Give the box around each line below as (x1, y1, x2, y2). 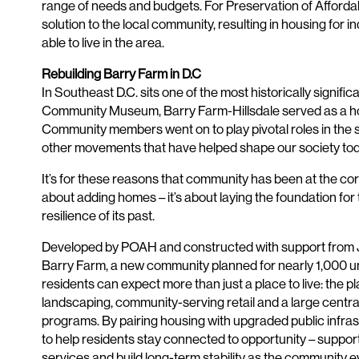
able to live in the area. (41, 35, 164, 51)
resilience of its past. (41, 208, 155, 224)
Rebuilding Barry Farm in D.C (41, 67, 201, 83)
